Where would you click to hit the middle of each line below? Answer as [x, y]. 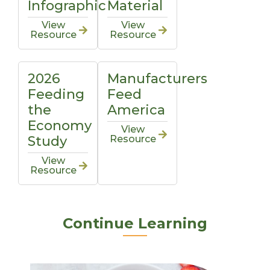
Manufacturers [158, 79]
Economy [60, 126]
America [137, 110]
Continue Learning [135, 224]
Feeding [56, 95]
